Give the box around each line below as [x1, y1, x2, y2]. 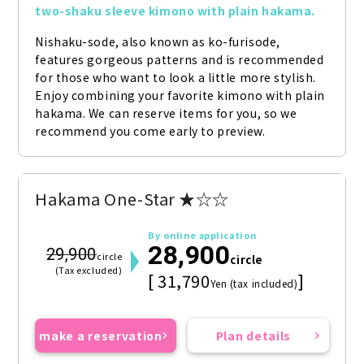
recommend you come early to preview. [35, 123, 266, 140]
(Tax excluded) [54, 263, 123, 277]
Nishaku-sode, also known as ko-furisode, [35, 33, 280, 50]
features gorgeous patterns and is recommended [35, 51, 324, 68]
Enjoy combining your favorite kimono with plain [35, 87, 325, 104]
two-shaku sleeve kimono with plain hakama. [35, 2, 315, 19]
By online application [148, 228, 257, 242]
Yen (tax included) [210, 276, 298, 291]
